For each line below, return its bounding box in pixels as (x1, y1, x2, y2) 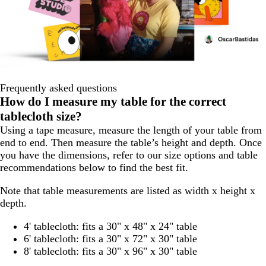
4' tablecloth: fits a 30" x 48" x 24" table (24, 220, 197, 233)
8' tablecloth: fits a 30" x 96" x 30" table (24, 245, 197, 258)
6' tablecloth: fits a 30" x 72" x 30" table (24, 233, 197, 245)
